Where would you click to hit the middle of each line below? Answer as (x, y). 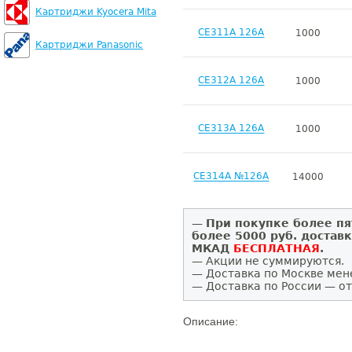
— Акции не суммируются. (268, 261)
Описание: (211, 321)
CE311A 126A (231, 33)
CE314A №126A (231, 176)
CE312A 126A (231, 81)
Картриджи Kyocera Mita (96, 12)
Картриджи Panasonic (89, 45)
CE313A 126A (231, 128)
